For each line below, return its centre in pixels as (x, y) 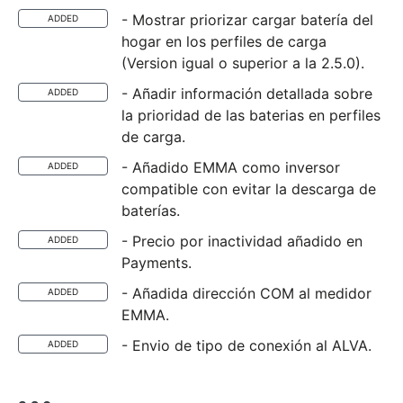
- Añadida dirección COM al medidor (246, 293)
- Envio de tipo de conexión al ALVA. (246, 345)
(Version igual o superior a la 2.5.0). (243, 63)
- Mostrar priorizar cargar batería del (247, 20)
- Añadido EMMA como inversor (231, 167)
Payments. (157, 263)
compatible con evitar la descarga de (249, 189)
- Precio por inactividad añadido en (242, 241)
